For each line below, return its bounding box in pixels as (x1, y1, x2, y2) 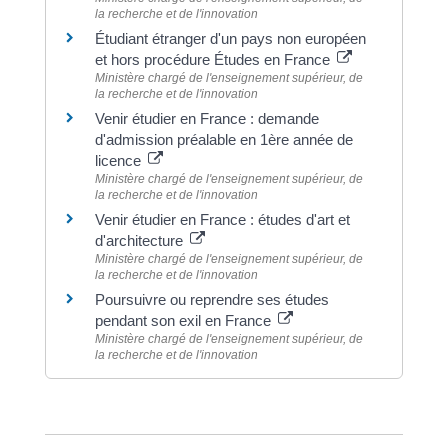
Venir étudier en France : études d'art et (94, 211, 350, 229)
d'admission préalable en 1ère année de (94, 131, 353, 149)
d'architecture (94, 232, 187, 250)
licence (94, 152, 145, 170)
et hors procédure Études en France (94, 51, 334, 69)
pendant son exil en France (94, 312, 275, 330)
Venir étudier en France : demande (94, 110, 319, 128)
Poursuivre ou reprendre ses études (94, 291, 329, 309)
